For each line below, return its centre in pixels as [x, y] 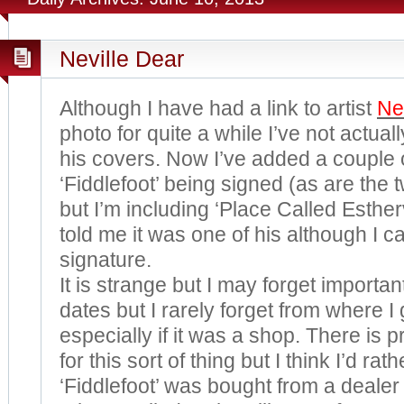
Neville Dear [122, 59]
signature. [106, 260]
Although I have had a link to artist [218, 109]
